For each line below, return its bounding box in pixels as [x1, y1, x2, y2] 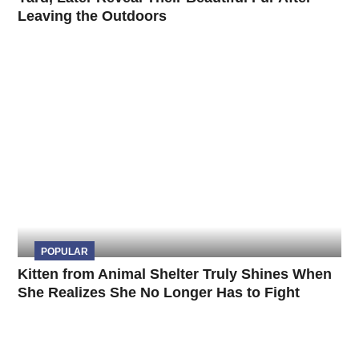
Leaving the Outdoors [18, 8, 167, 25]
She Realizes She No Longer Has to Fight [18, 284, 301, 301]
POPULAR [40, 245, 88, 257]
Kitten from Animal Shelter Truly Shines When [18, 266, 333, 283]
